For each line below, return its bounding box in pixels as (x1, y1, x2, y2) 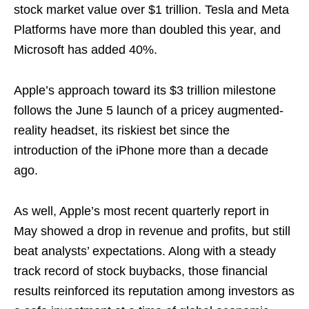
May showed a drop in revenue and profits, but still (14, 223, 290, 238)
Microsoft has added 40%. (14, 42, 157, 57)
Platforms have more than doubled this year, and (14, 22, 281, 37)
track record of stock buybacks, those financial (14, 263, 268, 278)
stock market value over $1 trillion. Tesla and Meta (14, 2, 289, 17)
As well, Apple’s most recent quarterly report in (14, 203, 269, 218)
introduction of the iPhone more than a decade (14, 143, 268, 157)
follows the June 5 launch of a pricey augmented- (14, 103, 283, 117)
